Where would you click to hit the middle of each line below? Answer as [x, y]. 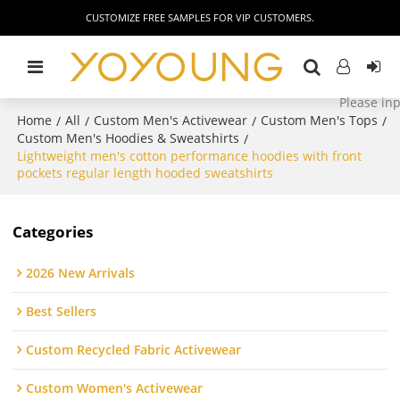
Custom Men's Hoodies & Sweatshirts [129, 138]
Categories [53, 231]
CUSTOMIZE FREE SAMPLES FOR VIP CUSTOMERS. [200, 17]
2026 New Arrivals [81, 273]
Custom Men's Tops [320, 120]
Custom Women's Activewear [115, 388]
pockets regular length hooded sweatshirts [146, 173]
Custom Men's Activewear [171, 120]
